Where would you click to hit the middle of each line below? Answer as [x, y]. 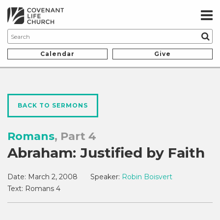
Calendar [57, 54]
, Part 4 [75, 137]
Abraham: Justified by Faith [106, 153]
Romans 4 [42, 189]
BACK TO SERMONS [53, 106]
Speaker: [105, 177]
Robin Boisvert [147, 177]
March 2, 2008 [53, 177]
